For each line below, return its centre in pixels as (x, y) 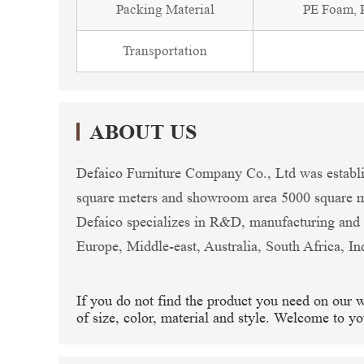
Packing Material (165, 9)
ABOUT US (143, 132)
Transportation (165, 51)
